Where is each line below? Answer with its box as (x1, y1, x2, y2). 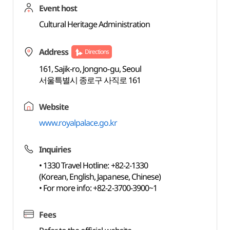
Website (39, 101, 69, 112)
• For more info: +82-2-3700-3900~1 (39, 182, 158, 194)
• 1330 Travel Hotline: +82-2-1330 (39, 160, 148, 171)
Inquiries (39, 144, 71, 155)
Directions (84, 47, 109, 56)
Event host (39, 3, 78, 14)
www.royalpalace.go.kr (39, 117, 118, 128)
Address (39, 46, 68, 57)
